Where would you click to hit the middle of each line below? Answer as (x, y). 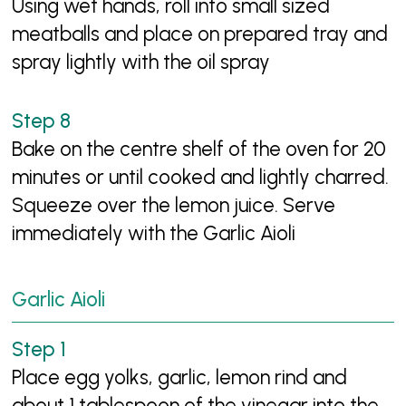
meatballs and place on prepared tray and (200, 34)
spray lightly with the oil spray (141, 63)
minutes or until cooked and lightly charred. (201, 177)
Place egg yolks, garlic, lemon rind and (180, 377)
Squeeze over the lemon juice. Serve (174, 205)
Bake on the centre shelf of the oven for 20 (199, 149)
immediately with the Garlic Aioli (154, 233)
